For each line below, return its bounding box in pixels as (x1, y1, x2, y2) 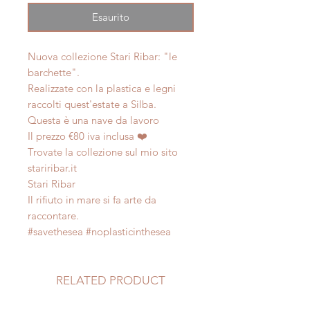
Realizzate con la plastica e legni (28, 82, 176, 95)
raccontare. (28, 209, 79, 223)
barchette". (28, 66, 80, 80)
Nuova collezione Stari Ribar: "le (28, 50, 177, 64)
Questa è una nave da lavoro (28, 113, 159, 127)
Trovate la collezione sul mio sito (28, 145, 178, 159)
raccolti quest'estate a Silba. (28, 98, 156, 111)
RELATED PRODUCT (56, 273, 165, 288)
